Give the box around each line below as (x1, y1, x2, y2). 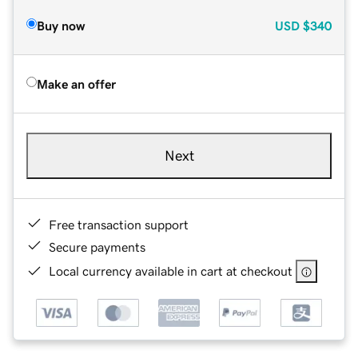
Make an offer (37, 77, 116, 90)
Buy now (37, 18, 85, 32)
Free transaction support (49, 217, 189, 231)
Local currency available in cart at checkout (49, 264, 292, 277)
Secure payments (49, 240, 145, 253)
